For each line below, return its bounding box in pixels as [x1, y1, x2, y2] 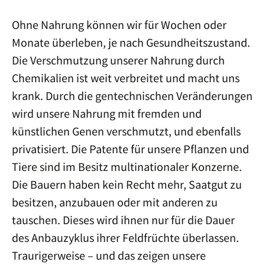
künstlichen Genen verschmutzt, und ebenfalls [12, 124, 241, 138]
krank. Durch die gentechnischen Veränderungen [12, 88, 253, 103]
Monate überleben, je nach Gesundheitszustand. [12, 35, 250, 50]
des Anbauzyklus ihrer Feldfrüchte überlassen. [12, 230, 239, 245]
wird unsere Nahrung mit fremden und [12, 106, 202, 121]
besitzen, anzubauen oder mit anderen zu [12, 195, 218, 209]
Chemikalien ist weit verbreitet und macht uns [12, 70, 240, 85]
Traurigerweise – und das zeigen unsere [12, 248, 206, 263]
